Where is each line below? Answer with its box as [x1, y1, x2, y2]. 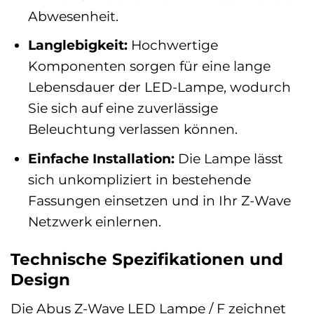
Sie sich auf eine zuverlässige [27, 100, 218, 117]
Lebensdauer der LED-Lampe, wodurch [27, 78, 291, 96]
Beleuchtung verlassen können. [27, 121, 238, 138]
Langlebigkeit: [27, 36, 128, 54]
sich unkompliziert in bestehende [27, 170, 251, 188]
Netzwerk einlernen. [27, 212, 161, 230]
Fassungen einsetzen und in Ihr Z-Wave [27, 191, 291, 209]
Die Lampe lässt [174, 149, 283, 167]
